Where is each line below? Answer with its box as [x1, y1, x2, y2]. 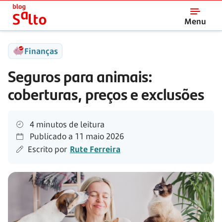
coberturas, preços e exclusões [8, 82, 204, 105]
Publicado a [28, 131, 73, 142]
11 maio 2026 [73, 131, 124, 142]
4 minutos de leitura [28, 119, 105, 130]
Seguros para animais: [8, 64, 153, 87]
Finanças [24, 46, 58, 56]
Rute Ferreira [70, 144, 120, 155]
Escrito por [28, 144, 67, 155]
